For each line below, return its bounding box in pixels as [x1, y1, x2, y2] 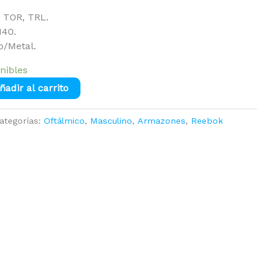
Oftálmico [44, 116, 85, 126]
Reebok [191, 116, 224, 126]
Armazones [138, 116, 186, 126]
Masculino [90, 116, 133, 126]
